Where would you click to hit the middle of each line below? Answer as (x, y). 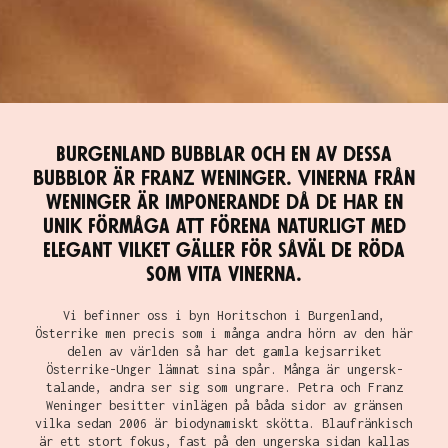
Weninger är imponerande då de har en (224, 203)
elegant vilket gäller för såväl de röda (224, 251)
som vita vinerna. (224, 275)
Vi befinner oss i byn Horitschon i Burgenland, (224, 316)
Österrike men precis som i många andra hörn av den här (224, 334)
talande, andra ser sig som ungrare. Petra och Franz (224, 388)
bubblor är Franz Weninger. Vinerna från (224, 179)
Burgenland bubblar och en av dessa (224, 155)
